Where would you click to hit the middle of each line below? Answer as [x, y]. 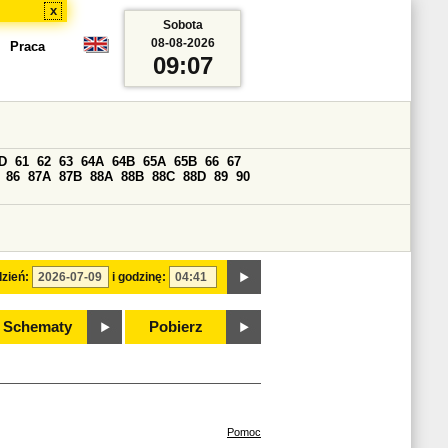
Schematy [37, 327]
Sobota [182, 25]
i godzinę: [139, 277]
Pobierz [176, 327]
